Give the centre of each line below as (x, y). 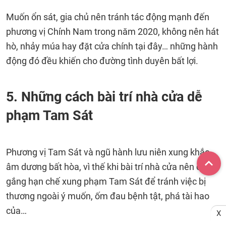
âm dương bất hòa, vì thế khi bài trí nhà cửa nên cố (106, 167)
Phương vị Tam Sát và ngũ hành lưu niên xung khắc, (109, 152)
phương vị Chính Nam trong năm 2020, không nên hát (112, 32)
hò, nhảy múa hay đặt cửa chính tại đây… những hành (112, 46)
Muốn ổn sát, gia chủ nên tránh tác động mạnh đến (108, 17)
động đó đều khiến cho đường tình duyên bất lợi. (102, 61)
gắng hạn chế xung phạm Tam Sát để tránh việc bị (106, 181)
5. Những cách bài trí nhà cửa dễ (104, 97)
